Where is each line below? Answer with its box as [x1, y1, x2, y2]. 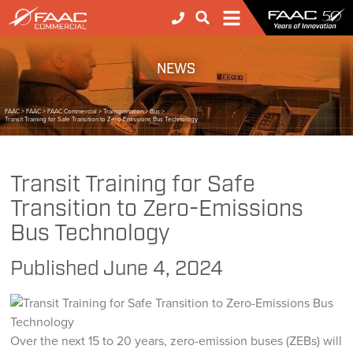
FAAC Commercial [47, 106, 98, 117]
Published [10, 260, 104, 281]
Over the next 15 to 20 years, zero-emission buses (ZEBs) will [10, 332, 343, 351]
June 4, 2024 [103, 260, 224, 281]
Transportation [103, 106, 144, 117]
